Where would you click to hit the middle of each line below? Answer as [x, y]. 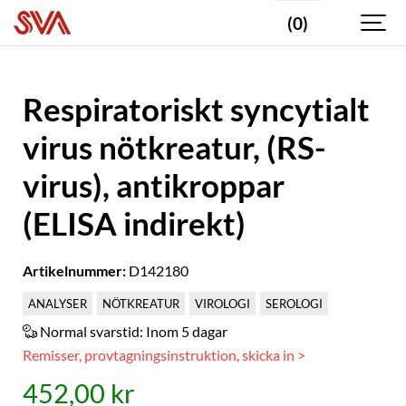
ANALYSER [58, 303]
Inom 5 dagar [187, 331]
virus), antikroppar [154, 185]
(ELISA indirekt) [134, 223]
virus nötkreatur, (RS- [174, 147]
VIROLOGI [222, 303]
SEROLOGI [294, 303]
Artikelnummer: [74, 271]
